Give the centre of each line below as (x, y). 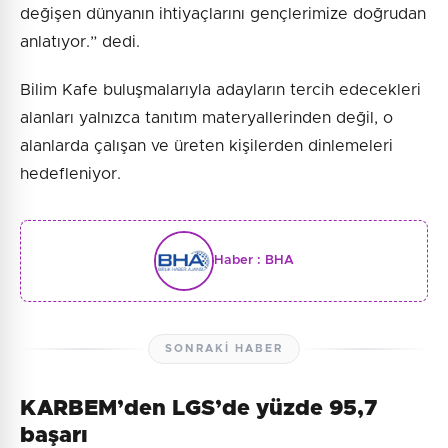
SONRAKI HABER (224, 348)
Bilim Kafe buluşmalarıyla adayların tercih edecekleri (220, 89)
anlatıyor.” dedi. (80, 41)
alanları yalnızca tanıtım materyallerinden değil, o (206, 117)
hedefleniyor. (70, 173)
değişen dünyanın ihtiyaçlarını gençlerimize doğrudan (223, 13)
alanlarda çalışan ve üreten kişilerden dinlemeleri (206, 145)
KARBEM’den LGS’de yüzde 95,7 (198, 408)
